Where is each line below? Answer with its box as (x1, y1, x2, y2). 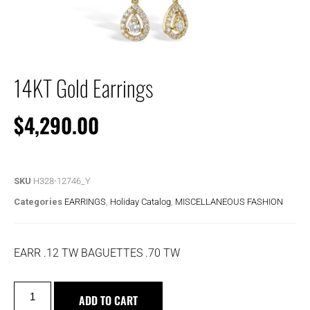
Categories (14, 196, 62, 207)
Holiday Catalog (110, 196, 171, 207)
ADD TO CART (79, 291, 138, 309)
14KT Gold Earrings (14, 71, 153, 104)
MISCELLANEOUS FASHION (175, 196, 283, 207)
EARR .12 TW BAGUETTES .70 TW (14, 246, 180, 259)
